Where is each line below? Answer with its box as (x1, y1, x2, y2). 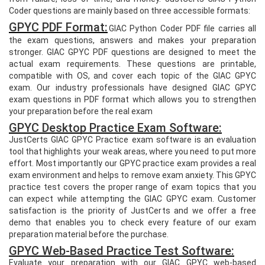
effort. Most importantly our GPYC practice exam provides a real (9, 158, 256, 168)
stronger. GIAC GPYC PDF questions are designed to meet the (9, 47, 256, 57)
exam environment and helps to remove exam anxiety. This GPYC (9, 170, 256, 180)
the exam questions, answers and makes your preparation (9, 35, 256, 45)
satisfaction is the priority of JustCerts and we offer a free (9, 205, 256, 215)
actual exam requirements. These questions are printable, (9, 59, 256, 69)
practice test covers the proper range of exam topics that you (9, 182, 256, 192)
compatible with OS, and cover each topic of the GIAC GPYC (9, 70, 256, 80)
